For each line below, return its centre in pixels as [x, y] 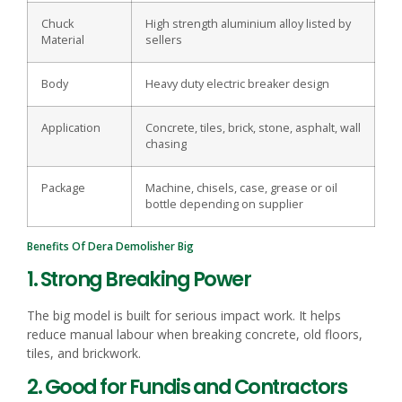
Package [63, 188]
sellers [164, 39]
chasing [166, 144]
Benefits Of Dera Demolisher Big [110, 246]
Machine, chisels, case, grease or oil [241, 188]
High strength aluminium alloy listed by [248, 23]
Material [63, 39]
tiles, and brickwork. [84, 353]
